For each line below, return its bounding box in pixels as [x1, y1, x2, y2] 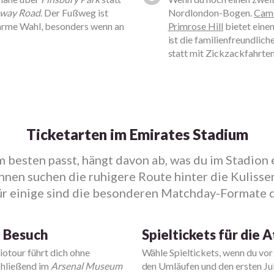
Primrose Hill [168, 20, 224, 32]
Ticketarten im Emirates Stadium [26, 125, 248, 143]
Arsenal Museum [50, 260, 122, 272]
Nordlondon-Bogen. [168, 7, 254, 18]
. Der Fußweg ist [40, 7, 108, 18]
